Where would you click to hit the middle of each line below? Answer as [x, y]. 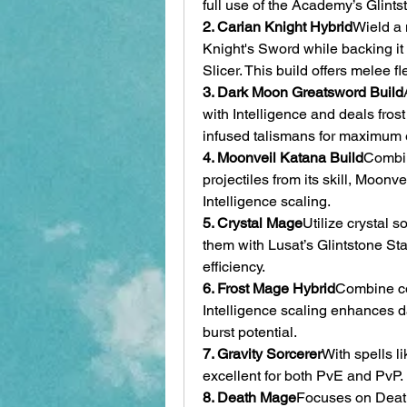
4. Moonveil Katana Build [283, 157]
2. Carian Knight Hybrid [278, 26]
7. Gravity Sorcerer [262, 353]
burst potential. [250, 332]
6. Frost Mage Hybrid [269, 288]
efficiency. [234, 266]
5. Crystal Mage [253, 223]
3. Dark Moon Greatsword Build [303, 92]
